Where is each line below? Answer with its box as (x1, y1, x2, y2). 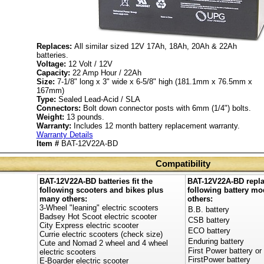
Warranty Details (36, 130, 93, 139)
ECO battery (188, 226, 230, 235)
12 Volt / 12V (65, 60, 113, 68)
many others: (39, 194, 87, 203)
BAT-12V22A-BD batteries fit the (39, 177, 153, 186)
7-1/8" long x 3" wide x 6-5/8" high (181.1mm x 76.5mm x (54, 77, 252, 86)
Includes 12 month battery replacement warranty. (71, 121, 240, 130)
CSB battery (188, 216, 230, 225)
